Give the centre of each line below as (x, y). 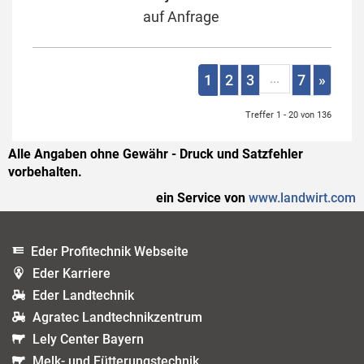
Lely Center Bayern (88, 339)
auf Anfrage (182, 17)
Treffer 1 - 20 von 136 (288, 115)
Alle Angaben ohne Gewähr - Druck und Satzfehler (156, 154)
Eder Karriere (71, 273)
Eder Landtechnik (83, 295)
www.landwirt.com (302, 198)
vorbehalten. (45, 172)
